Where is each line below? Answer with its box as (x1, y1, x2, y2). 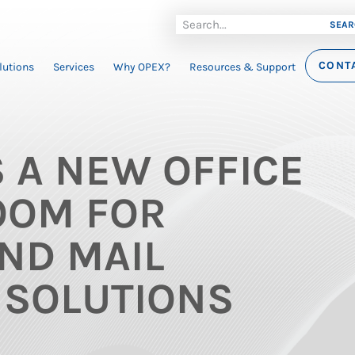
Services (52, 60, 94, 74)
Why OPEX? (113, 60, 170, 74)
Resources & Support (189, 60, 296, 74)
